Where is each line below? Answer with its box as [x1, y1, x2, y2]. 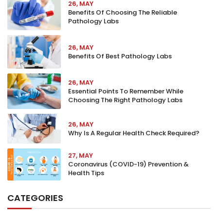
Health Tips [68, 168, 104, 178]
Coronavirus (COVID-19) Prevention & [68, 160, 189, 169]
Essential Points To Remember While [68, 87, 183, 96]
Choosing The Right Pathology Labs [68, 95, 182, 105]
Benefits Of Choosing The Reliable [68, 8, 177, 17]
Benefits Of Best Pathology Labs [68, 52, 172, 61]
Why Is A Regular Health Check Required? [68, 128, 200, 138]
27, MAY [68, 151, 93, 160]
